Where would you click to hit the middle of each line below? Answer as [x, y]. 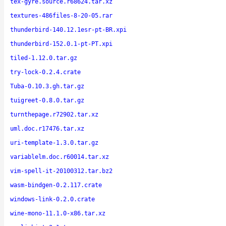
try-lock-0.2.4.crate [45, 72]
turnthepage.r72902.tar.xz [54, 114]
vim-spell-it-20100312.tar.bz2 [61, 171]
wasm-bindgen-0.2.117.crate [56, 185]
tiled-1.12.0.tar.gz [44, 58]
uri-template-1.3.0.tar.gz [54, 143]
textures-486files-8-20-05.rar [61, 15]
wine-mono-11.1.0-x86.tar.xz [58, 213]
